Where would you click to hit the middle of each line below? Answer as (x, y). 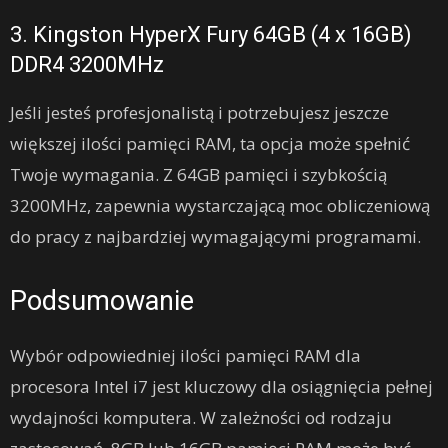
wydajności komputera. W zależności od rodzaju (201, 418)
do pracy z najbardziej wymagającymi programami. (215, 237)
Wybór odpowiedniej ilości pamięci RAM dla (185, 356)
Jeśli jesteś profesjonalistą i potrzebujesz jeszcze (199, 113)
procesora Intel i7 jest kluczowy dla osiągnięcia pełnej (221, 387)
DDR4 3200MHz (87, 65)
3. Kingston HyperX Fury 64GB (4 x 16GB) (211, 35)
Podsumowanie (102, 301)
